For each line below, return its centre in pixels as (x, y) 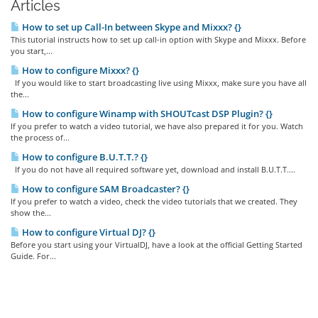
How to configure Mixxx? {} (79, 70)
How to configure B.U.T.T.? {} (84, 157)
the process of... (40, 137)
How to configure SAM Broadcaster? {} (105, 189)
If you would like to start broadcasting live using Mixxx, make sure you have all (159, 83)
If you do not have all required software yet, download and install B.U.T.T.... (153, 169)
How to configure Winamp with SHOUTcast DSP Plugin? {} (146, 114)
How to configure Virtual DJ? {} (88, 232)
